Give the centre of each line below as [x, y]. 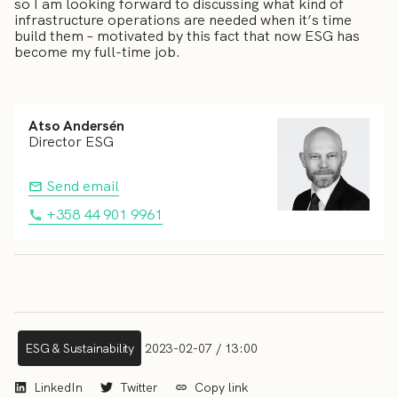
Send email [81, 186]
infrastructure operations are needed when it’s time [183, 20]
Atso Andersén [76, 126]
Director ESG [71, 142]
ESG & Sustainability [80, 348]
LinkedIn [58, 387]
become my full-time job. [99, 52]
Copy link [221, 387]
